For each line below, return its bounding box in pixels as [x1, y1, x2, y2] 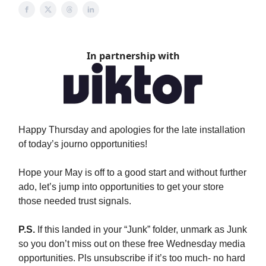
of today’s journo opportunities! [18, 139, 147, 150]
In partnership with [86, 49, 180, 62]
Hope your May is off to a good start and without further [18, 167, 246, 178]
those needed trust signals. [18, 196, 131, 207]
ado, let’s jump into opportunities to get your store [18, 182, 224, 192]
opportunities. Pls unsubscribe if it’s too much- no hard [18, 253, 245, 264]
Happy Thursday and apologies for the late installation [18, 125, 245, 135]
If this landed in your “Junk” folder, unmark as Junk [35, 224, 247, 235]
